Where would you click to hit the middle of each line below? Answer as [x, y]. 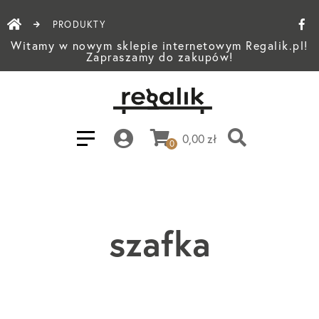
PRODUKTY [79, 24]
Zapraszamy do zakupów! [159, 57]
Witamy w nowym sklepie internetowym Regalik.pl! [159, 46]
